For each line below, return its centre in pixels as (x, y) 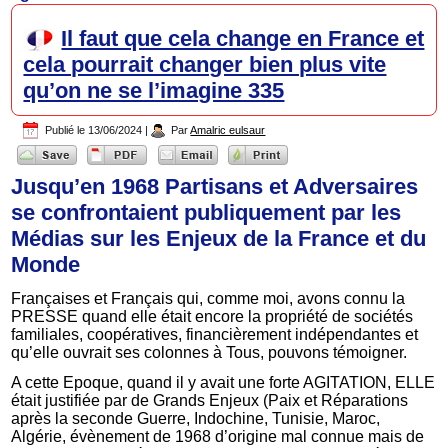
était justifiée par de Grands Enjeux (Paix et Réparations (210, 400)
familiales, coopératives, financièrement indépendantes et (215, 334)
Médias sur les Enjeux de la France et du (219, 238)
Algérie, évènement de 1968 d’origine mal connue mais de (218, 436)
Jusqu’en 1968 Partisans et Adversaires (215, 186)
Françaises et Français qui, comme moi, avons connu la (208, 298)
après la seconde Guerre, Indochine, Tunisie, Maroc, (196, 418)
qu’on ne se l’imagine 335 (154, 91)
